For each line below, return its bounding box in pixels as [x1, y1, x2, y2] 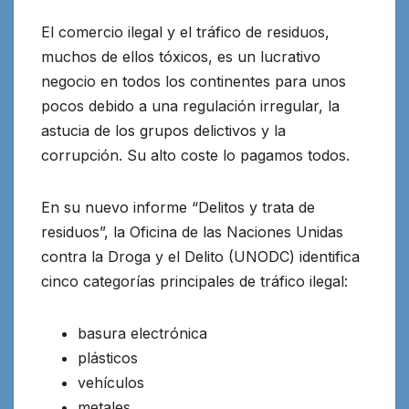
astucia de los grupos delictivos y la [41, 121, 286, 141]
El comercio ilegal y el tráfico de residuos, [41, 23, 330, 42]
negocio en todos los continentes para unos [41, 72, 346, 91]
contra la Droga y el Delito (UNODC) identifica [41, 247, 360, 267]
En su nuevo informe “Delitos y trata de [41, 198, 315, 217]
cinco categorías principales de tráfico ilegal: [41, 272, 348, 291]
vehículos [78, 373, 144, 393]
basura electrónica [78, 324, 207, 343]
